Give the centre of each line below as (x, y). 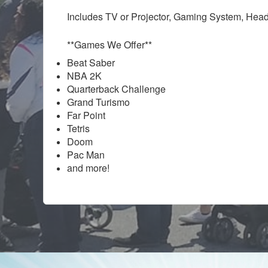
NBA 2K (84, 75)
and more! (88, 167)
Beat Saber (91, 62)
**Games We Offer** (109, 44)
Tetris (78, 128)
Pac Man (86, 154)
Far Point (86, 115)
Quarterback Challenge (116, 89)
